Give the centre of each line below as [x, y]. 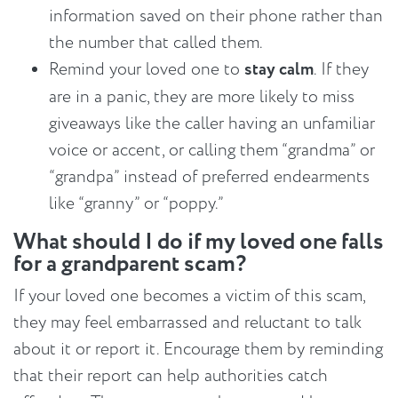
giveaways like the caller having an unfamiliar [212, 124]
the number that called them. [156, 43]
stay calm [279, 70]
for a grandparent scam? [130, 265]
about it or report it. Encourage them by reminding [198, 350]
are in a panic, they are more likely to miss [202, 97]
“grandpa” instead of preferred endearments [209, 177]
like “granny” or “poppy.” [136, 204]
